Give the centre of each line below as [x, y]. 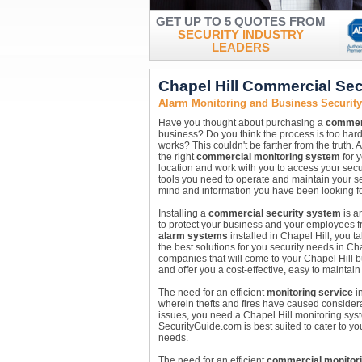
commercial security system [274, 213]
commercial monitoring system [268, 157]
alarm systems [193, 236]
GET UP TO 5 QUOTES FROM [240, 22]
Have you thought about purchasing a [242, 123]
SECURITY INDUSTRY [240, 35]
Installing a [183, 213]
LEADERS [240, 48]
